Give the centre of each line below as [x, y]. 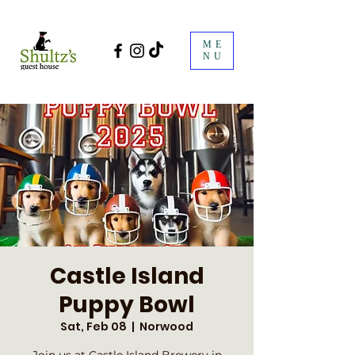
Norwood [166, 326]
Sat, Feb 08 [94, 326]
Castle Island [127, 276]
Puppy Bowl [127, 305]
